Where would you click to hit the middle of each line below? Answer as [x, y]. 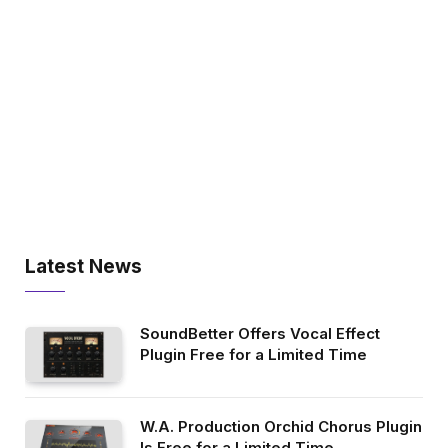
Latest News [83, 266]
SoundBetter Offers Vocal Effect [260, 333]
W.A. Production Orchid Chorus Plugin [281, 426]
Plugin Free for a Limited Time [253, 354]
